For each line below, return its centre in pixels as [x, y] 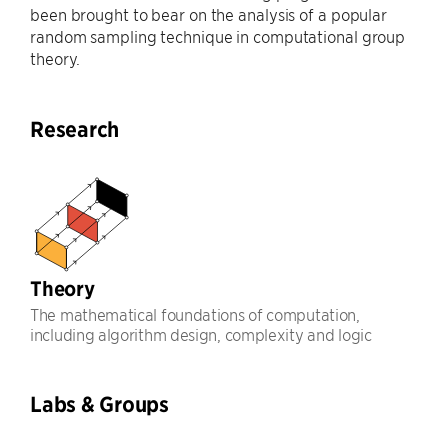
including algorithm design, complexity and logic [201, 334]
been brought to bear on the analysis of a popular [209, 14]
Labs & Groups [99, 404]
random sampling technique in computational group [218, 36]
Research [74, 129]
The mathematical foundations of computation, [195, 314]
